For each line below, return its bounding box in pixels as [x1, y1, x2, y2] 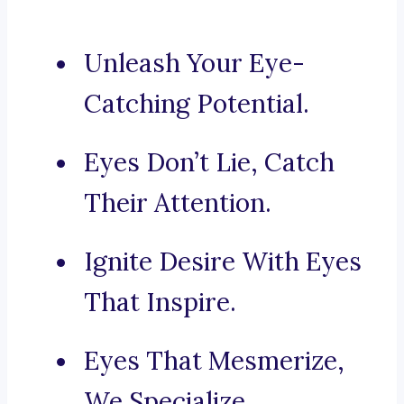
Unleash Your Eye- [84, 47, 305, 80]
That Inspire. [84, 286, 236, 319]
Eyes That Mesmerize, [84, 344, 344, 378]
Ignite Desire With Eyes [84, 245, 362, 279]
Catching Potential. [84, 87, 309, 121]
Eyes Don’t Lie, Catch [84, 146, 335, 179]
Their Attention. [84, 187, 271, 220]
